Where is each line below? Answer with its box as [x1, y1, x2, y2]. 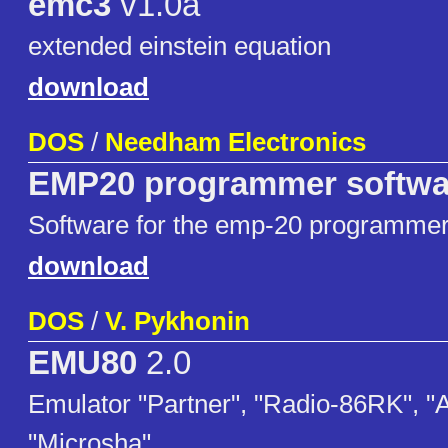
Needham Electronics [105, 127, 366, 158]
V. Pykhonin [105, 306, 250, 337]
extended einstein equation [28, 31, 331, 62]
